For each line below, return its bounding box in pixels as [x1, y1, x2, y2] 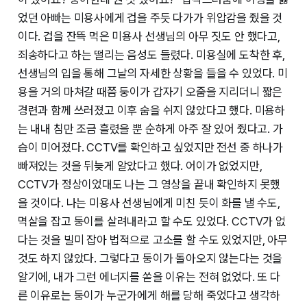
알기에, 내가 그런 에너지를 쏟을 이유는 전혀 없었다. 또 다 [17, 270, 280, 284]
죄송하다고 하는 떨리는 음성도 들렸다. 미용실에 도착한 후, [17, 48, 286, 62]
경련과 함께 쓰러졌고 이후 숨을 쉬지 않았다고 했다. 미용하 [17, 103, 286, 118]
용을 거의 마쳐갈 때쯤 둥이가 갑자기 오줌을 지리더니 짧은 [17, 85, 283, 99]
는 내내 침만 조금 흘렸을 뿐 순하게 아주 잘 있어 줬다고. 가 [17, 122, 283, 136]
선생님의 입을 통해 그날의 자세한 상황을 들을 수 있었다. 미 [17, 66, 288, 81]
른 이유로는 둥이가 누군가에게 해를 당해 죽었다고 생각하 [17, 288, 280, 303]
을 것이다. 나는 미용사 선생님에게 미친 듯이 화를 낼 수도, [17, 196, 280, 210]
